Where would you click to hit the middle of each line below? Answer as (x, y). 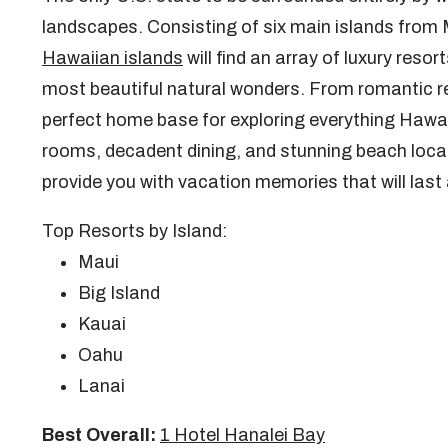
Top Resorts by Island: (134, 230)
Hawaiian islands (112, 57)
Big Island (119, 292)
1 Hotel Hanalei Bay (242, 434)
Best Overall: (99, 434)
